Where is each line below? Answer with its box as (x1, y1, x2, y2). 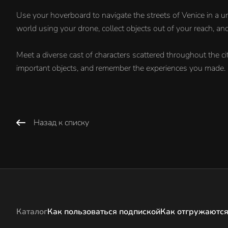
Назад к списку (34, 117, 89, 128)
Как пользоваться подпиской (47, 206, 160, 217)
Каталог (16, 206, 47, 217)
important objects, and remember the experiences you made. (16, 62, 225, 74)
